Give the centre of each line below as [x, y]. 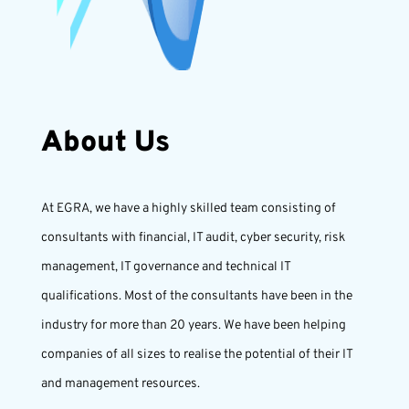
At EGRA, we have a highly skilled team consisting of [188, 209]
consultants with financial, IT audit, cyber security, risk [193, 238]
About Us [105, 143]
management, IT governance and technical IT [165, 267]
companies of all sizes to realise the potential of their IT [196, 355]
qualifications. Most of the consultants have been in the [196, 296]
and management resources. [120, 384]
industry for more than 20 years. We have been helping [193, 325]
